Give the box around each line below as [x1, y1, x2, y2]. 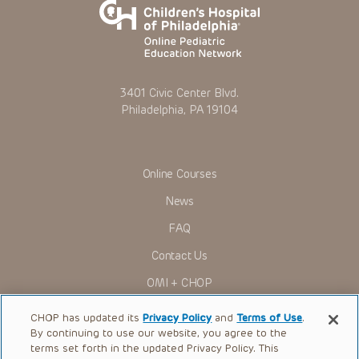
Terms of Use [236, 312, 303, 324]
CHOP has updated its [30, 312, 143, 324]
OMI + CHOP [147, 276, 212, 290]
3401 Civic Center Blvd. [119, 86, 240, 100]
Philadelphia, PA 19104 [121, 103, 238, 117]
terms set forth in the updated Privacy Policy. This [30, 342, 280, 354]
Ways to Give [147, 303, 212, 317]
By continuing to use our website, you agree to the [30, 327, 288, 339]
